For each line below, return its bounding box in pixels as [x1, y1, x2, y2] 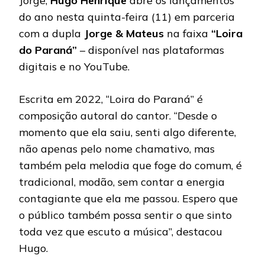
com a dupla [19, 27, 84, 41]
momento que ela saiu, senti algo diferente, [19, 125, 236, 140]
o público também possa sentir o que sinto [19, 208, 232, 222]
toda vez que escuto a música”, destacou [19, 225, 222, 239]
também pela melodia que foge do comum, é [19, 159, 242, 173]
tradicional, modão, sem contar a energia [19, 175, 225, 189]
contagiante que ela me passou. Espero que [19, 192, 238, 206]
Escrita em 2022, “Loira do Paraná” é [19, 92, 203, 106]
